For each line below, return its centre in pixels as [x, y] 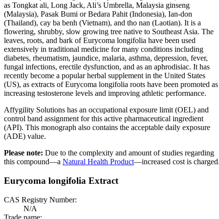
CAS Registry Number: [40, 199]
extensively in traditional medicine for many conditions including [104, 49]
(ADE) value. [25, 136]
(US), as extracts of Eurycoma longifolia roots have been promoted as [111, 85]
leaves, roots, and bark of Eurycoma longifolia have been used [100, 41]
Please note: [23, 153]
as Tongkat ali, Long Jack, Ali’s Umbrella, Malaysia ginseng [97, 5]
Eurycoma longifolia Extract [61, 181]
